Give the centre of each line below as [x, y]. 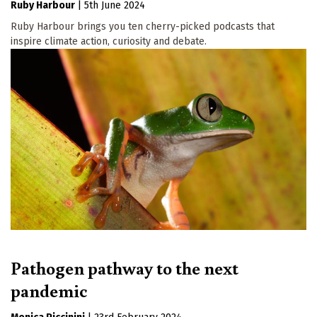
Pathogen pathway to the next [125, 267]
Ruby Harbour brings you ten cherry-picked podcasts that [143, 26]
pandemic [49, 290]
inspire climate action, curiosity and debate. [109, 41]
